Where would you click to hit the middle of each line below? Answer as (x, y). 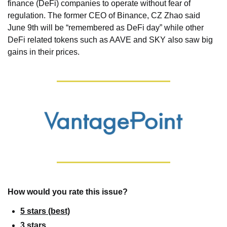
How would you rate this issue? (68, 192)
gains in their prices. (44, 52)
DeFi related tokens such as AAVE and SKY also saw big (110, 40)
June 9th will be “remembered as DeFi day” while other (106, 28)
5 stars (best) (45, 211)
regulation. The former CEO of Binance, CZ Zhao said (104, 15)
